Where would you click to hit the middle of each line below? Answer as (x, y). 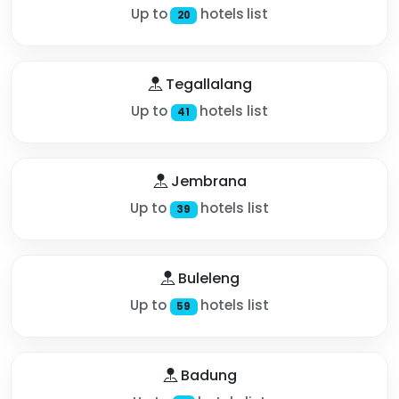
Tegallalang (207, 84)
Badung (207, 375)
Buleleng (207, 278)
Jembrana (207, 181)
